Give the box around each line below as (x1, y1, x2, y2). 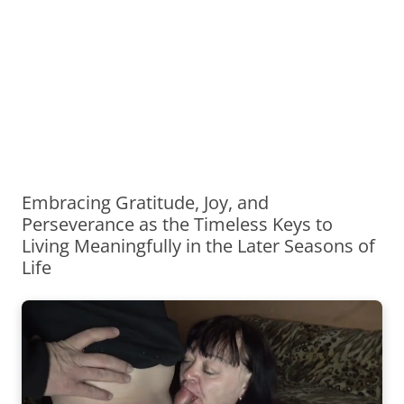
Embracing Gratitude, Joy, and (22, 190, 269, 215)
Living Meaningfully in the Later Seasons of (22, 234, 375, 258)
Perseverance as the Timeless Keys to (22, 212, 333, 236)
